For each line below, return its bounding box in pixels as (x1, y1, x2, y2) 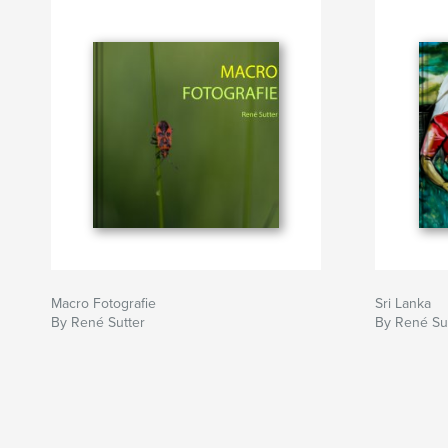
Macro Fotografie (51, 295, 156, 313)
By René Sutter (51, 314, 145, 332)
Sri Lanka (375, 295, 431, 313)
